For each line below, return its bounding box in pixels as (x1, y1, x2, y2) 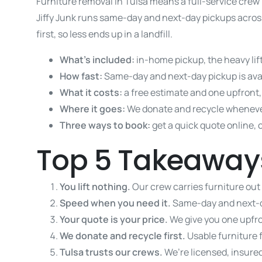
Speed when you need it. (60, 196, 173, 209)
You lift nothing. (60, 180, 132, 193)
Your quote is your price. (60, 212, 170, 226)
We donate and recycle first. (60, 229, 187, 242)
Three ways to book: (60, 118, 152, 132)
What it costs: (60, 85, 124, 99)
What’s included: (60, 53, 136, 66)
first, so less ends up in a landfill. (36, 27, 173, 40)
